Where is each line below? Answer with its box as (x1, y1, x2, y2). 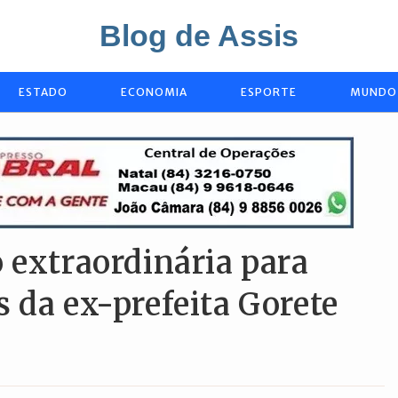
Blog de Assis (99, 19, 298, 52)
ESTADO (19, 85, 68, 99)
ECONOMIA (121, 85, 187, 99)
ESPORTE (241, 85, 297, 99)
